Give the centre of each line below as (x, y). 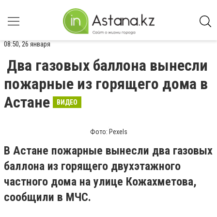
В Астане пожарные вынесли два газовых (108, 151)
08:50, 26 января (27, 44)
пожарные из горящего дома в (106, 84)
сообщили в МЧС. (47, 197)
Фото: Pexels (108, 132)
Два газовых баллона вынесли (107, 65)
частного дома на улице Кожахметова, (100, 182)
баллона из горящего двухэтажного (92, 166)
